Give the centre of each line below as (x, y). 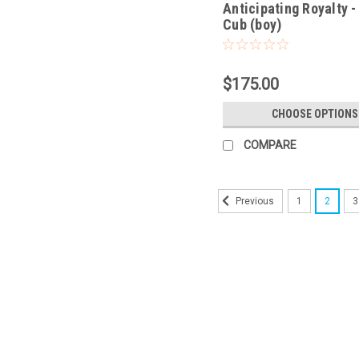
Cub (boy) (252, 25)
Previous (253, 202)
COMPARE (270, 145)
